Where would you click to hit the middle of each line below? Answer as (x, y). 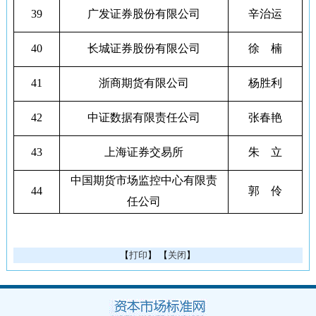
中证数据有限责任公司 (144, 117)
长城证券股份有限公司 (144, 48)
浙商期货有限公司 (144, 83)
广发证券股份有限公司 (144, 14)
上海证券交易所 (144, 152)
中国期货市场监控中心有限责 (144, 180)
